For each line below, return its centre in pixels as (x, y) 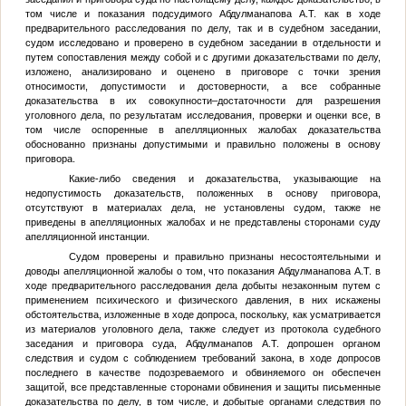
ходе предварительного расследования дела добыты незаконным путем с (203, 285)
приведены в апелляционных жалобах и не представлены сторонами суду (203, 222)
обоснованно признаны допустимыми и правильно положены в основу (203, 145)
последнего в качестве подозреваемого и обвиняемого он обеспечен (203, 372)
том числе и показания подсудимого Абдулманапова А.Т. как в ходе (203, 14)
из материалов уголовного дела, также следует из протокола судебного (203, 329)
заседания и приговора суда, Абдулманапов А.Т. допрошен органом (203, 343)
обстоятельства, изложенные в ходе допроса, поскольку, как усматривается (203, 314)
